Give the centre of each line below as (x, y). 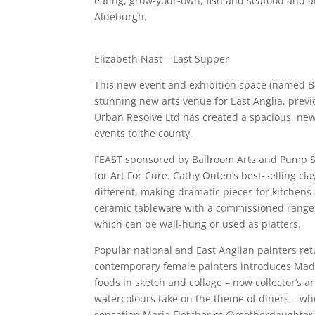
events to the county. (144, 133)
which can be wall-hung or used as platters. (198, 224)
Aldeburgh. (122, 16)
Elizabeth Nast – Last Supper (162, 58)
